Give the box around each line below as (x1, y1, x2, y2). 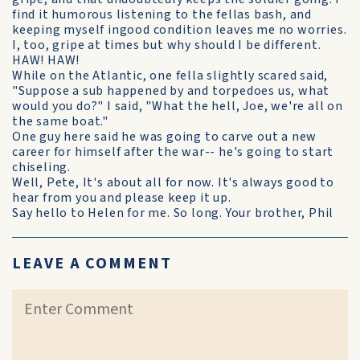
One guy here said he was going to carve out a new (12, 128, 317, 145)
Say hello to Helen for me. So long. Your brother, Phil (12, 204, 334, 222)
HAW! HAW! (12, 51, 80, 69)
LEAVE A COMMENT (12, 252, 172, 275)
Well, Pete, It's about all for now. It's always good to (12, 174, 334, 191)
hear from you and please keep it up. (12, 189, 231, 207)
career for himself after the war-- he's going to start (12, 143, 334, 161)
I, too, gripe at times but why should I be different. (12, 36, 321, 54)
